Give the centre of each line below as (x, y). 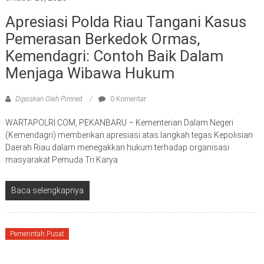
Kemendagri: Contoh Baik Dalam (114, 56)
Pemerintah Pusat (37, 234)
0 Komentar (127, 99)
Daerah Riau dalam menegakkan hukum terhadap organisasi (117, 148)
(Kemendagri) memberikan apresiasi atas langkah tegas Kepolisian (129, 135)
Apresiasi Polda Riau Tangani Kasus (126, 22)
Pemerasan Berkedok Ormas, (103, 39)
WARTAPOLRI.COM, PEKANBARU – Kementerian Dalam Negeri (119, 123)
